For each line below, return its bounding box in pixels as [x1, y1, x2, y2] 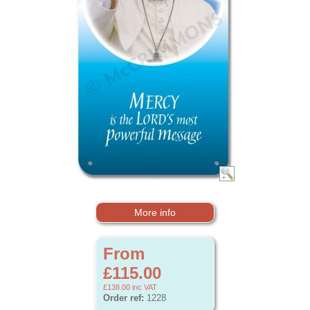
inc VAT [130, 283, 157, 291]
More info [134, 207, 176, 218]
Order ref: [103, 293, 144, 303]
